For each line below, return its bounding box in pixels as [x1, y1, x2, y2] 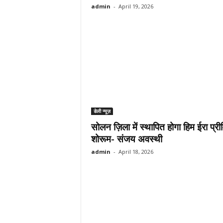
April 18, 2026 [118, 148, 153, 155]
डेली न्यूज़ [93, 108, 111, 114]
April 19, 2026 [118, 2, 153, 10]
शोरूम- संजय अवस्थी [91, 132, 162, 145]
